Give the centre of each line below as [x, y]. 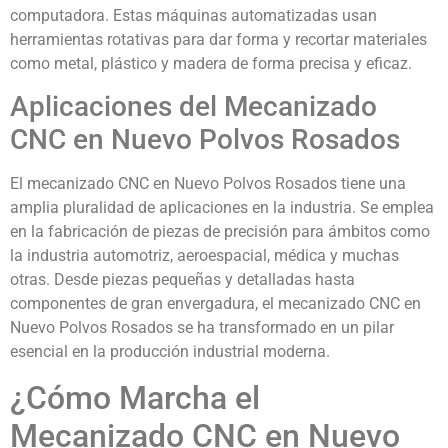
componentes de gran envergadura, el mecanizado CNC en [215, 304]
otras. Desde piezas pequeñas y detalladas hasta [182, 280]
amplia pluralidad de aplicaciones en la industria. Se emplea [222, 208]
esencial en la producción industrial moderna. [170, 352]
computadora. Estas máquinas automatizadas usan [193, 15]
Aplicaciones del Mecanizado [193, 107]
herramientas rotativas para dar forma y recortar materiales [218, 39]
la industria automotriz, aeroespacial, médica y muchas [204, 256]
